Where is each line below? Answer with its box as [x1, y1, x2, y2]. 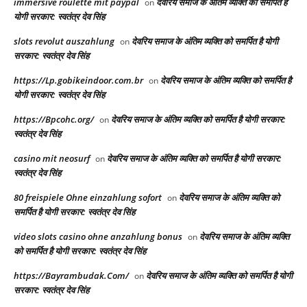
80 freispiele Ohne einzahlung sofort [14, 191, 162, 204]
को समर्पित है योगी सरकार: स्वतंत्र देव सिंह [14, 244, 146, 257]
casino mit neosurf [14, 151, 90, 164]
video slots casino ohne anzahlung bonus [14, 230, 182, 243]
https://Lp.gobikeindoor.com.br [14, 73, 143, 86]
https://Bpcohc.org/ [14, 112, 94, 125]
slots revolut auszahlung [14, 34, 114, 47]
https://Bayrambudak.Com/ [14, 269, 129, 282]
